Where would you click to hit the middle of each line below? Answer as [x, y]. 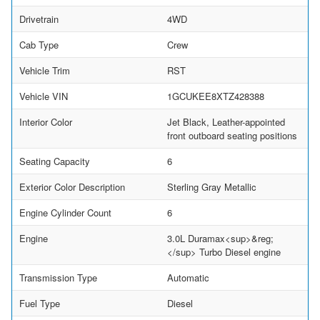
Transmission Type [58, 277]
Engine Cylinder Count [65, 212]
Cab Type [39, 44]
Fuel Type [40, 303]
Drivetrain [39, 19]
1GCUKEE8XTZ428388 [216, 96]
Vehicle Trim [45, 70]
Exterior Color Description [72, 186]
